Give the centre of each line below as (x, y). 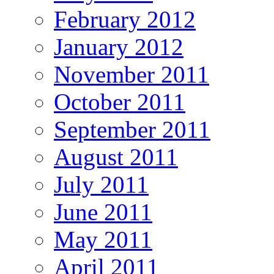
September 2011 (132, 130)
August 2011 (116, 157)
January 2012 (119, 47)
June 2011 (103, 212)
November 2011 (131, 75)
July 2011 (101, 185)
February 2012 (125, 20)
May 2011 (103, 240)
